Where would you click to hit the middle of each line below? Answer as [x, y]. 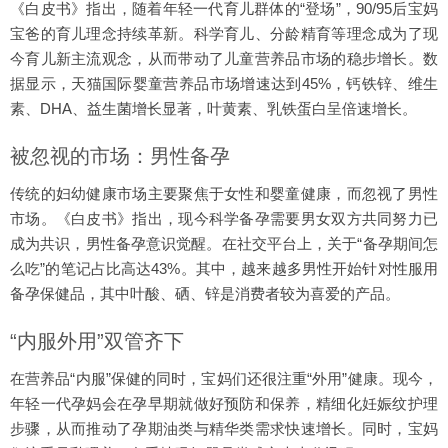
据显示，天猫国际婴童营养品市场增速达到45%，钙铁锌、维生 [224, 83]
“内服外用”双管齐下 [97, 341]
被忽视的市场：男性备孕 [120, 156]
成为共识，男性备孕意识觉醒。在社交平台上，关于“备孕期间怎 [224, 243]
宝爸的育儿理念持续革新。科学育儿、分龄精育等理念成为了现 [224, 33]
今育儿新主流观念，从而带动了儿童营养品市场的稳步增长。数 [224, 58]
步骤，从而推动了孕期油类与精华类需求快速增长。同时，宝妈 [224, 428]
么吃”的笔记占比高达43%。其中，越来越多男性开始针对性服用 [224, 268]
